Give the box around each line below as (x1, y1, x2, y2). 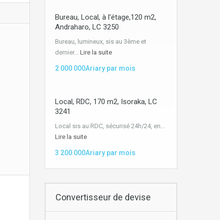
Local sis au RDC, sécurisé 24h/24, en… (55, 122, 165, 130)
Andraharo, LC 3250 (55, 22, 119, 31)
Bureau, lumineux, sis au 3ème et (55, 37, 146, 45)
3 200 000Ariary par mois (55, 148, 136, 157)
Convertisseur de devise (54, 192, 151, 202)
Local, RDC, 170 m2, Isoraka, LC (55, 97, 157, 106)
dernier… (55, 48, 80, 56)
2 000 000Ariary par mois (55, 64, 136, 72)
